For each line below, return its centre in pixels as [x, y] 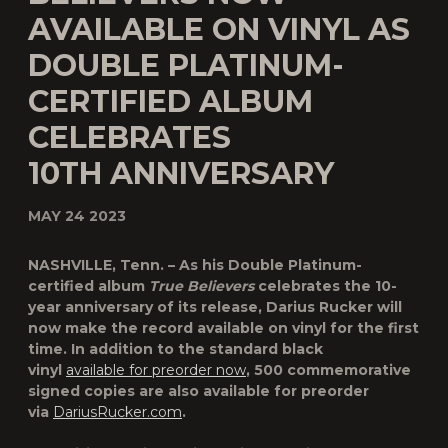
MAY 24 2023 [77, 216]
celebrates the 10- [325, 286]
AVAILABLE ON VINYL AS [219, 29]
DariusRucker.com [117, 412]
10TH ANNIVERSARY [181, 173]
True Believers [201, 286]
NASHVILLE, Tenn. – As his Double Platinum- [195, 265]
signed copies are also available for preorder [198, 391]
